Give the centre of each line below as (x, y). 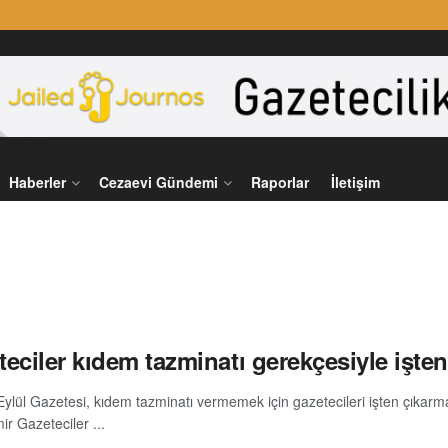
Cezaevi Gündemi (158, 182)
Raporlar (280, 182)
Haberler (37, 182)
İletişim (355, 182)
